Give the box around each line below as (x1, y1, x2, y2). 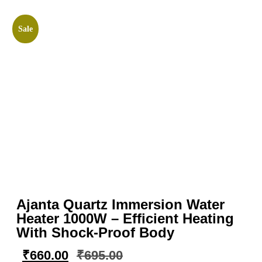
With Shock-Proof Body (16, 224, 174, 240)
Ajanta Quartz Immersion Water (16, 196, 225, 212)
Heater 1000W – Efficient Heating (16, 210, 234, 226)
